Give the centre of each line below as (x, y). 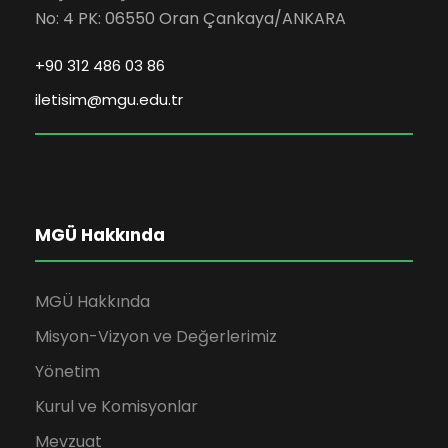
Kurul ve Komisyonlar (116, 406)
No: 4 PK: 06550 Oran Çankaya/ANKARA (190, 18)
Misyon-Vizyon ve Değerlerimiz (156, 336)
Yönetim (67, 371)
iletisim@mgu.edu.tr (109, 99)
